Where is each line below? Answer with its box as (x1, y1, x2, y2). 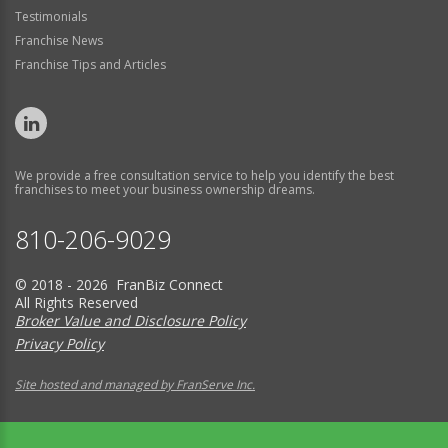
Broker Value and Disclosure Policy (15, 311, 246, 330)
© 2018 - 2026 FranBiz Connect (15, 275, 223, 294)
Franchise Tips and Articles (15, 56, 166, 73)
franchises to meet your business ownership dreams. (15, 181, 315, 198)
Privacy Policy (15, 334, 104, 353)
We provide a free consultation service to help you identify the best (15, 167, 394, 184)
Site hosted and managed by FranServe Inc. (15, 376, 255, 393)
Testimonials (15, 8, 87, 25)
